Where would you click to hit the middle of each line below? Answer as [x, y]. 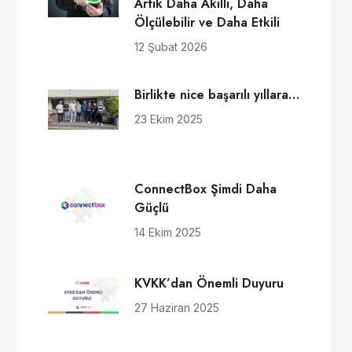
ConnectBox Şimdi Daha [205, 189]
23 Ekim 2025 [169, 119]
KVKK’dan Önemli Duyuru [209, 283]
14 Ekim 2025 [168, 232]
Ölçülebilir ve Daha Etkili [207, 22]
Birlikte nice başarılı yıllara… [217, 95]
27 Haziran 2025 [177, 308]
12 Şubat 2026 [171, 47]
